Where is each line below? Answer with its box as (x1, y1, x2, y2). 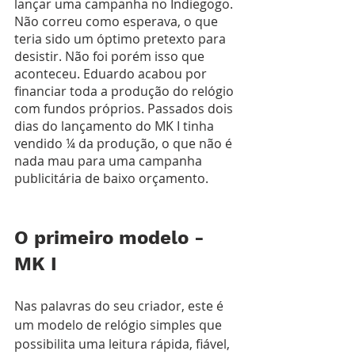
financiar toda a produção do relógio (14, 82, 237, 100)
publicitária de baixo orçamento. (14, 169, 212, 187)
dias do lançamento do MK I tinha (14, 116, 217, 135)
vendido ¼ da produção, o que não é (14, 134, 235, 152)
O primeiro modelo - (14, 226, 210, 249)
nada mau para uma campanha (14, 151, 205, 170)
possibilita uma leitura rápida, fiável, (14, 334, 233, 353)
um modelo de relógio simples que (14, 315, 225, 334)
